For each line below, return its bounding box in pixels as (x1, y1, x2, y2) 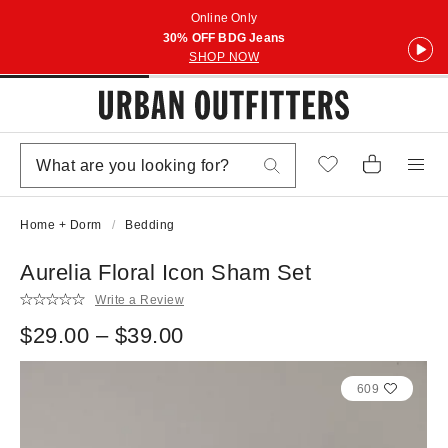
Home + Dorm (20, 218, 102, 232)
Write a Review (95, 292, 184, 307)
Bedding (125, 218, 175, 232)
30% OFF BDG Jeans (162, 31, 286, 45)
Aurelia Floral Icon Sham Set (20, 260, 311, 285)
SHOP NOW (189, 50, 259, 64)
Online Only (190, 11, 258, 25)
